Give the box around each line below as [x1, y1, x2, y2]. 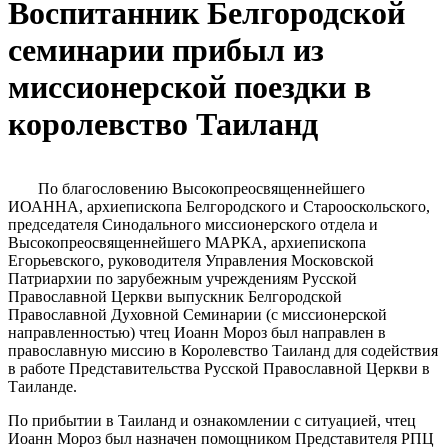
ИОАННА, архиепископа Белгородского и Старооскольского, [8, 198, 430, 216]
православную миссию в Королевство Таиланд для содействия [8, 342, 438, 360]
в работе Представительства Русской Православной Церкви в [8, 360, 430, 378]
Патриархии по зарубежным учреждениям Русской [8, 270, 357, 288]
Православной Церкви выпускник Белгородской [8, 288, 342, 306]
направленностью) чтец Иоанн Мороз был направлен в [8, 324, 386, 342]
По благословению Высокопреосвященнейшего [38, 180, 365, 198]
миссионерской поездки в [8, 69, 371, 106]
